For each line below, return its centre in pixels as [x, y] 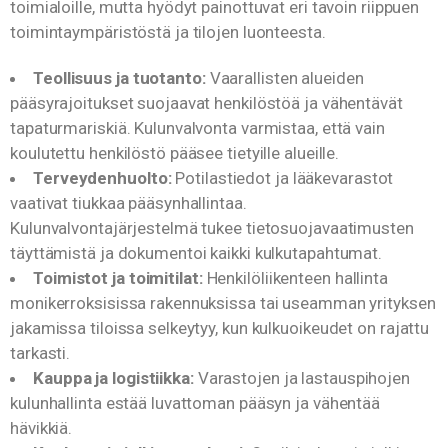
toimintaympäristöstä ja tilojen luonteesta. [168, 32]
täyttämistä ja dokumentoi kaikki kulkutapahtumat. [196, 252]
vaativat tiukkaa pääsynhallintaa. [128, 202]
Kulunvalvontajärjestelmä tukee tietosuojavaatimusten [212, 227]
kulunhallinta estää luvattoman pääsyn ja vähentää [195, 402]
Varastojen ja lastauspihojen [301, 377]
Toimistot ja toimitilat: [118, 277]
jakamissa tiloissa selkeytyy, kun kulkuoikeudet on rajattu [220, 327]
